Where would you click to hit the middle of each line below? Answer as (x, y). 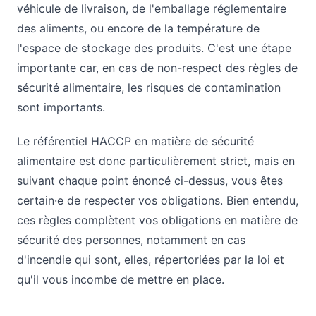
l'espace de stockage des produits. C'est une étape (154, 48)
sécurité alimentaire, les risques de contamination (149, 87)
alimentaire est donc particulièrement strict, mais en (156, 160)
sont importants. (61, 107)
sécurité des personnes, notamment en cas (131, 239)
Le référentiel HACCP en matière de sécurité (135, 141)
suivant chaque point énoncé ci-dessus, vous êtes (150, 180)
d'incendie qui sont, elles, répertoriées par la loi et (151, 259)
